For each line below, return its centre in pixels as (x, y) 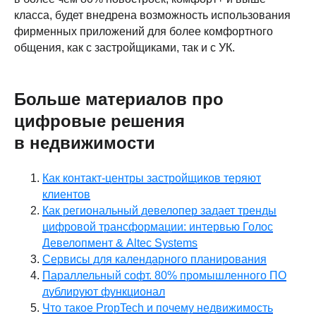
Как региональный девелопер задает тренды (159, 211)
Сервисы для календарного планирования (154, 260)
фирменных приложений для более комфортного (144, 32)
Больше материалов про (119, 99)
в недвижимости (85, 143)
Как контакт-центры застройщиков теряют (152, 178)
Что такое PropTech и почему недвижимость (158, 308)
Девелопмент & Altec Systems (120, 243)
